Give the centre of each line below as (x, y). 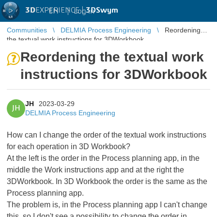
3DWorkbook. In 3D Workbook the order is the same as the (107, 181)
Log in (84, 11)
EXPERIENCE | (61, 10)
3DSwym (102, 10)
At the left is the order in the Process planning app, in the (103, 158)
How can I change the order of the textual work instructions (107, 135)
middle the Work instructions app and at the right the (95, 170)
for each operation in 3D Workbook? (69, 147)
